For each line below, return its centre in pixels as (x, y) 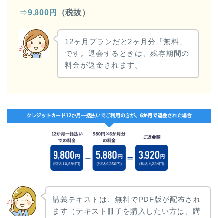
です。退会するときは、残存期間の (127, 54)
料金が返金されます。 (103, 65)
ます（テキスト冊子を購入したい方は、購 (126, 211)
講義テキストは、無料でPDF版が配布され (127, 199)
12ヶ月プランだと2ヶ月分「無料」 (126, 42)
